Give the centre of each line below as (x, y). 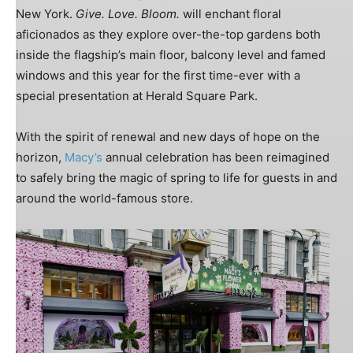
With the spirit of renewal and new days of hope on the (168, 136)
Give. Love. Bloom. (128, 13)
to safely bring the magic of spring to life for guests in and (176, 177)
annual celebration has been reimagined (216, 157)
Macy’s (84, 157)
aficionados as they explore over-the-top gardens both (168, 34)
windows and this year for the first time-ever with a (158, 75)
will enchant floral (230, 13)
